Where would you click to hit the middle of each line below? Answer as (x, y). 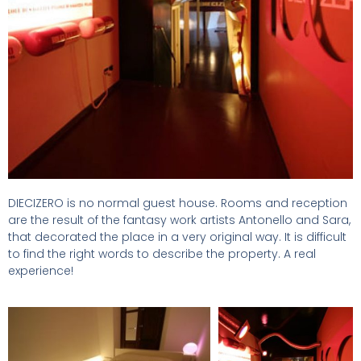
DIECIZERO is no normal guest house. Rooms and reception (178, 203)
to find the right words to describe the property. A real (162, 254)
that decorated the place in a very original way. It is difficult (177, 237)
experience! (41, 271)
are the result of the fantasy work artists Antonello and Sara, (179, 220)
